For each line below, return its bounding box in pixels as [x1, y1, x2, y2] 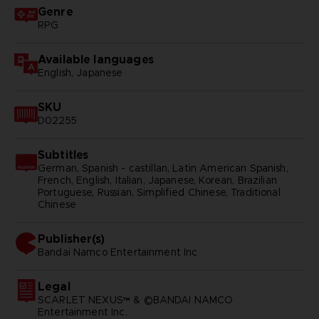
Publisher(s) [37, 231, 105, 246]
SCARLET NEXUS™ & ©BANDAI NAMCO [37, 293, 234, 306]
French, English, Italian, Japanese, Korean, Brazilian [37, 174, 277, 187]
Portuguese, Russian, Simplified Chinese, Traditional [37, 186, 281, 199]
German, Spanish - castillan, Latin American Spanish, [37, 162, 288, 174]
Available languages [37, 52, 154, 68]
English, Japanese [37, 66, 123, 80]
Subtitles [37, 147, 89, 162]
